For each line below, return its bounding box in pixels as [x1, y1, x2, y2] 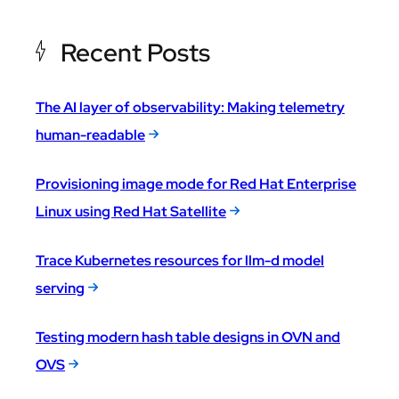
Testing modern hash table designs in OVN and [36, 328, 340, 347]
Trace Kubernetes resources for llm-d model [36, 251, 324, 271]
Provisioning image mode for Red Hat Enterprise [36, 175, 356, 194]
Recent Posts [61, 36, 210, 70]
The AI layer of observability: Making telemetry [36, 98, 345, 118]
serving [36, 279, 85, 298]
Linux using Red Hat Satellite [36, 202, 226, 222]
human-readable [36, 126, 145, 145]
